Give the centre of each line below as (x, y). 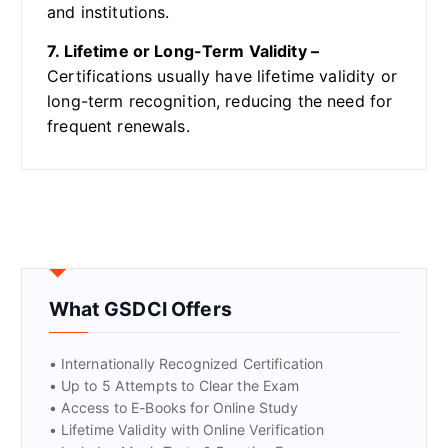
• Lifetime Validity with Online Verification (186, 429)
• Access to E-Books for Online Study (173, 407)
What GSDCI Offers (140, 308)
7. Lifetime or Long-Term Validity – (183, 50)
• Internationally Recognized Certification (186, 363)
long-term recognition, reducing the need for (220, 100)
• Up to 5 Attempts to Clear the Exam (174, 385)
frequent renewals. (118, 125)
